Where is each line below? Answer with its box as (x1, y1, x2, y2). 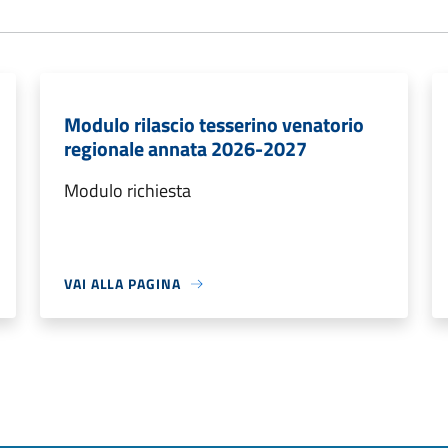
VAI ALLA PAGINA (64, 273, 181, 294)
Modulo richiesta (64, 177, 191, 204)
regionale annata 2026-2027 (64, 133, 307, 164)
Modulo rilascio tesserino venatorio (64, 109, 364, 140)
